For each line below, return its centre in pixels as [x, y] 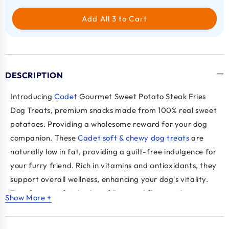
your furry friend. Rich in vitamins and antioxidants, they [113, 166]
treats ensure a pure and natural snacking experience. [109, 207]
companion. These [44, 138]
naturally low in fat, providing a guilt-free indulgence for [113, 152]
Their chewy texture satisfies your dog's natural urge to [111, 221]
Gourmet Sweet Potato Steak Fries [143, 97]
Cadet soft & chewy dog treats [134, 138]
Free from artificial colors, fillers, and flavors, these [104, 193]
